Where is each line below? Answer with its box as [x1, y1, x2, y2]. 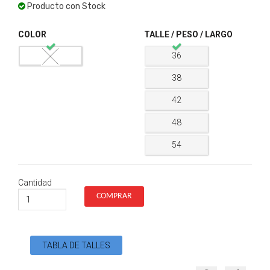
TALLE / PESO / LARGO [144, 30, 233, 39]
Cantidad [18, 178, 52, 187]
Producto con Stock [27, 1, 105, 11]
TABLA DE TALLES [42, 240, 110, 250]
